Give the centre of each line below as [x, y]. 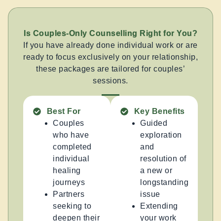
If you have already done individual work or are [110, 45]
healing [67, 170]
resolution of [163, 158]
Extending [159, 206]
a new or [156, 170]
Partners [69, 194]
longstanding [164, 182]
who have [71, 135]
